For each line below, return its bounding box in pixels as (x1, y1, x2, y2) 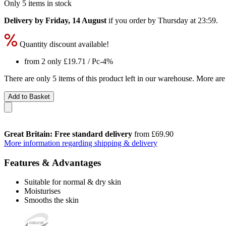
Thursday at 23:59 (158, 16, 216, 25)
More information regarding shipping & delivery (4, 138, 157, 147)
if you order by (106, 16, 158, 25)
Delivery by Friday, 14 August (4, 16, 106, 25)
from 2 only (24, 56, 64, 66)
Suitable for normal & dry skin (24, 178, 121, 187)
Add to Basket (8, 92, 50, 100)
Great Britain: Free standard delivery (4, 129, 132, 138)
